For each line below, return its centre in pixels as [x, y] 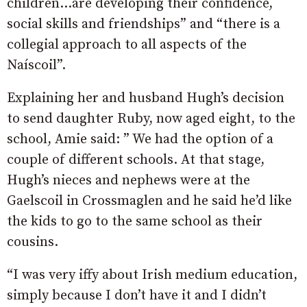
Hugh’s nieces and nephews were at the [128, 180]
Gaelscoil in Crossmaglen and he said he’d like [149, 201]
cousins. [33, 242]
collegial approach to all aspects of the [127, 45]
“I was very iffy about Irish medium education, [152, 275]
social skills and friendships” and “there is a [144, 24]
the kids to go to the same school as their [135, 221]
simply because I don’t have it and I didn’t [137, 295]
